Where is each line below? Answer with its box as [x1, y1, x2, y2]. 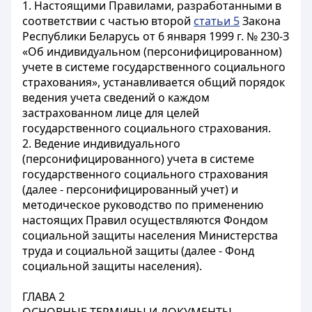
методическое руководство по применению [22, 197, 263, 212]
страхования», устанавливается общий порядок [22, 75, 285, 90]
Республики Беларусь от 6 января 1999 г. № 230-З [22, 29, 289, 44]
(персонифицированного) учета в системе [22, 151, 254, 166]
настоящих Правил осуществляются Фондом [22, 212, 268, 228]
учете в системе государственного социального [22, 59, 286, 75]
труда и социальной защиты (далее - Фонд [22, 243, 254, 258]
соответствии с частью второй [22, 13, 194, 29]
